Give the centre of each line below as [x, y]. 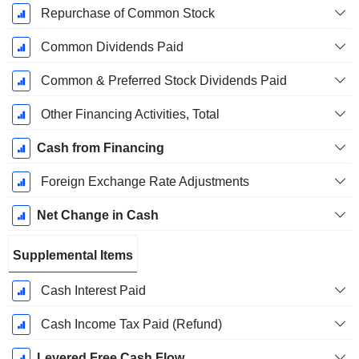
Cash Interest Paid [93, 291]
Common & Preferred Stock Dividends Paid [163, 81]
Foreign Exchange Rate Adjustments [145, 182]
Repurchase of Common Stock [127, 14]
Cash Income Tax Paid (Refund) [131, 325]
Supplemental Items [73, 256]
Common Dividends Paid [112, 47]
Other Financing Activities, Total [130, 115]
